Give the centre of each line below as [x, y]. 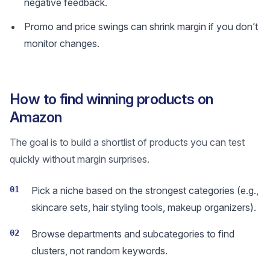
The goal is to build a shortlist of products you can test [127, 142]
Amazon [36, 117]
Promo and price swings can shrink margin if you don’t [141, 27]
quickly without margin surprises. [80, 159]
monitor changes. [62, 43]
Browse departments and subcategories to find [133, 234]
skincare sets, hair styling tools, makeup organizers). [144, 207]
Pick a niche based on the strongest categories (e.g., [145, 190]
